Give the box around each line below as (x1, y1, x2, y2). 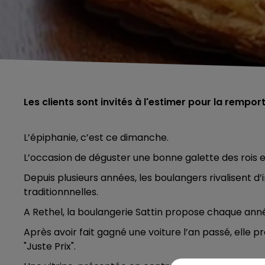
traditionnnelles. (24, 185, 98, 199)
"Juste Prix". (24, 240, 76, 253)
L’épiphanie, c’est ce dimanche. (24, 131, 169, 144)
